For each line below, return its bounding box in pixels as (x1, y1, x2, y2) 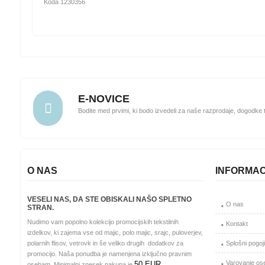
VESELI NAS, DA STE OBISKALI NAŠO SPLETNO (27, 195, 192, 203)
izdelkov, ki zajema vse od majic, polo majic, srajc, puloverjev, (27, 229, 203, 237)
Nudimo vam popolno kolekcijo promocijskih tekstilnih (27, 218, 179, 226)
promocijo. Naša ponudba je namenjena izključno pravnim (27, 250, 192, 258)
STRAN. (27, 203, 54, 212)
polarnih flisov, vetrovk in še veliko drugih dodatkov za (27, 240, 183, 247)
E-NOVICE (78, 93, 130, 105)
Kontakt (226, 220, 248, 228)
